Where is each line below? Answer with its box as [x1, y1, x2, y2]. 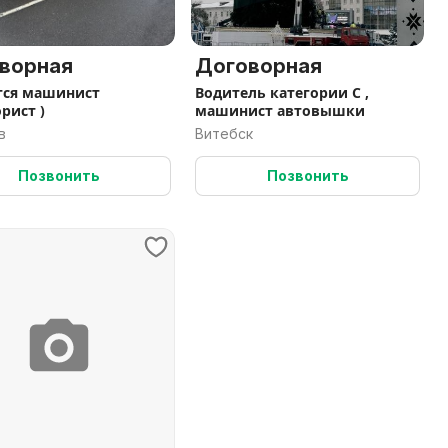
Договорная [195, 54, 322, 78]
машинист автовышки [195, 101, 365, 120]
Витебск [195, 125, 253, 142]
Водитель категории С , [195, 83, 369, 102]
